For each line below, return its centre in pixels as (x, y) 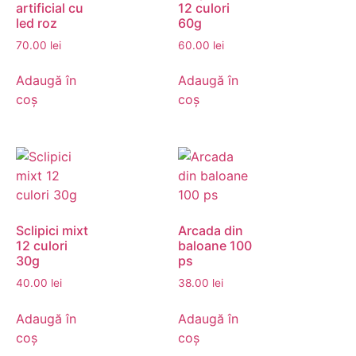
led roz (37, 23)
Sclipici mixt (52, 231)
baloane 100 (215, 246)
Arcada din (211, 231)
